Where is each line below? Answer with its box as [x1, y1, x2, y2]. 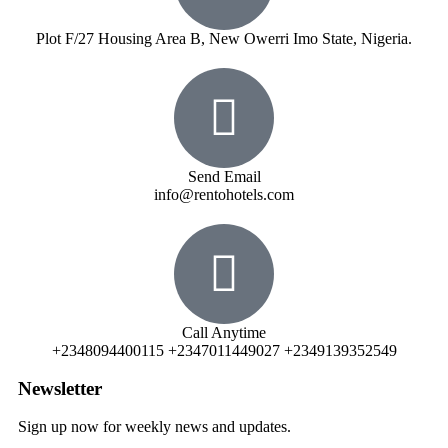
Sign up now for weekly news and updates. [18, 418, 291, 436]
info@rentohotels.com [154, 186, 294, 204]
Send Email [187, 168, 261, 186]
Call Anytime [182, 324, 266, 342]
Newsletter [18, 378, 102, 400]
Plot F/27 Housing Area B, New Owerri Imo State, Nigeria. [36, 30, 412, 48]
